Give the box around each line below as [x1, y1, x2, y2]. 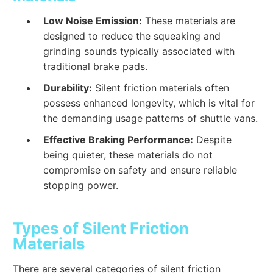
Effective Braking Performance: [43, 133, 194, 146]
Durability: [43, 82, 93, 94]
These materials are [142, 14, 236, 27]
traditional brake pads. [43, 60, 148, 73]
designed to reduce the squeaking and [43, 29, 221, 42]
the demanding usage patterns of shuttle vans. [43, 112, 258, 125]
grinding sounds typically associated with [43, 44, 235, 57]
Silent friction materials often [92, 82, 230, 94]
